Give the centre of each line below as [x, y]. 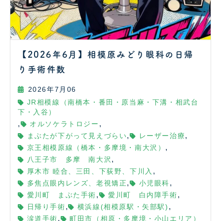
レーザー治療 [162, 136]
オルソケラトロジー [64, 124]
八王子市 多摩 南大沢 [69, 160]
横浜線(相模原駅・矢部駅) [123, 207]
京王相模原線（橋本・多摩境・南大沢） [96, 148]
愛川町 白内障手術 [143, 195]
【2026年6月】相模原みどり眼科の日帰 [106, 55]
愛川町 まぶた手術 [62, 195]
